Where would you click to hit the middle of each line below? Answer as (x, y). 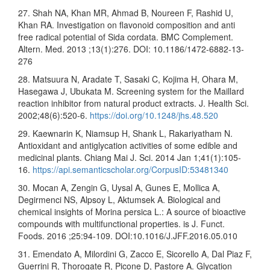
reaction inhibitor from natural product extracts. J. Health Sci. (133, 103)
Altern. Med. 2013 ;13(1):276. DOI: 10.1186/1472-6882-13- (131, 49)
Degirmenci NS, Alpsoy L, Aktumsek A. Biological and (119, 199)
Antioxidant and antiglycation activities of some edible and (128, 145)
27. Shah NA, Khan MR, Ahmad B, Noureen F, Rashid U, (126, 12)
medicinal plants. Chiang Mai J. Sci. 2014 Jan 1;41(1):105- (130, 157)
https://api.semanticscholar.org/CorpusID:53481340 (130, 169)
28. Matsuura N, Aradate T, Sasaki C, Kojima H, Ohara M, (128, 79)
